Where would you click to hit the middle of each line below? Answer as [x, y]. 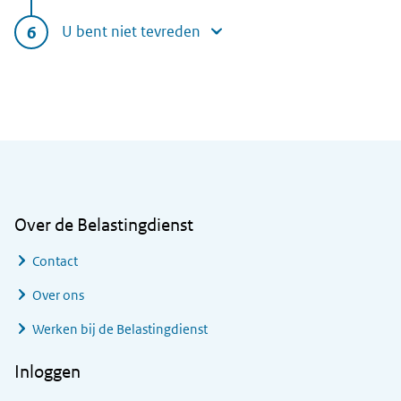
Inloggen [47, 372]
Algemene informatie [99, 152]
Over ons [58, 295]
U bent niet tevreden [131, 32]
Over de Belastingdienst [104, 225]
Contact [55, 261]
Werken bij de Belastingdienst [120, 329]
